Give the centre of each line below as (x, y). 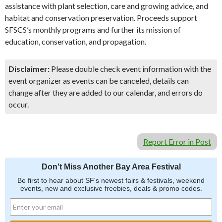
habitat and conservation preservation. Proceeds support (101, 18)
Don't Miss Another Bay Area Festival (111, 167)
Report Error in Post (177, 141)
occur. (19, 104)
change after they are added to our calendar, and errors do (106, 92)
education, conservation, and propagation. (76, 41)
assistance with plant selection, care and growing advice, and (107, 6)
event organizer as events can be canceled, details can (99, 81)
